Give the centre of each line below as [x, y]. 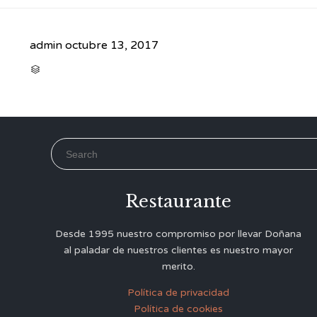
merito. [178, 267]
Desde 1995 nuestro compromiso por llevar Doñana [178, 234]
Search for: [73, 145]
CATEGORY [59, 68]
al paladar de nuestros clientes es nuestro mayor [178, 250]
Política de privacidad [178, 293]
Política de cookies [178, 309]
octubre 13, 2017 [112, 45]
